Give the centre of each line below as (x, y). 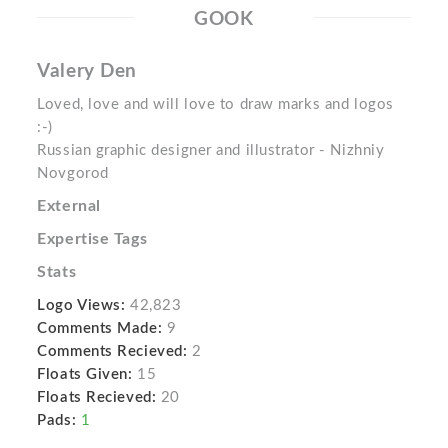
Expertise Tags (92, 239)
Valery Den (87, 71)
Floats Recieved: (97, 397)
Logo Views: (81, 305)
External (69, 206)
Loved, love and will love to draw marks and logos (215, 104)
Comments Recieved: (112, 351)
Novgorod (73, 173)
